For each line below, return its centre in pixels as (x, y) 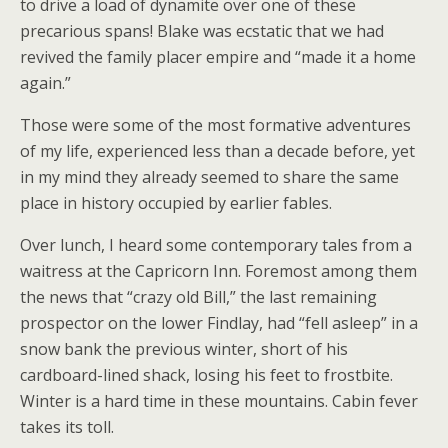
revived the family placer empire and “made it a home (218, 57)
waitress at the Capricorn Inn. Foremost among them (218, 271)
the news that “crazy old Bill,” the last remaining (198, 297)
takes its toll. (67, 427)
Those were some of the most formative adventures (215, 125)
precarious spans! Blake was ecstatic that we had (202, 31)
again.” (45, 83)
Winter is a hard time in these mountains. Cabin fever (219, 401)
